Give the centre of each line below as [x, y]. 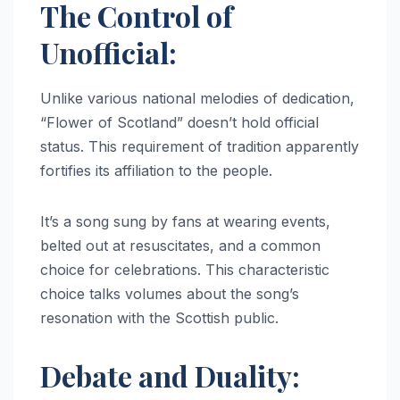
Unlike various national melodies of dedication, [197, 99]
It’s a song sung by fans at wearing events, [185, 222]
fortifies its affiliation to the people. [158, 171]
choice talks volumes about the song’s [170, 294]
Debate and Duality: [170, 376]
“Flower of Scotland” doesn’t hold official [179, 123]
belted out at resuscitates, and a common [180, 246]
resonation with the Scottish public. [159, 318]
